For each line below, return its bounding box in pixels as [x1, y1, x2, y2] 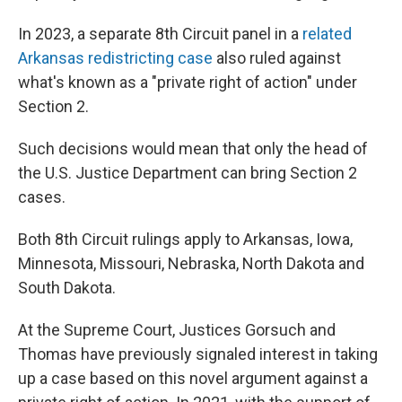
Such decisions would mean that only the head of [18, 139, 368, 158]
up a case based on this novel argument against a [18, 369, 368, 388]
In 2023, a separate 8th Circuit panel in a [18, 24, 302, 43]
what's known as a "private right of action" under [18, 73, 357, 92]
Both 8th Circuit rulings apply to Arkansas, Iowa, [18, 230, 353, 249]
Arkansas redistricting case [18, 48, 213, 67]
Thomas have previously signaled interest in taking [18, 345, 378, 363]
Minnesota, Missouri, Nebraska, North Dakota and [18, 254, 364, 273]
